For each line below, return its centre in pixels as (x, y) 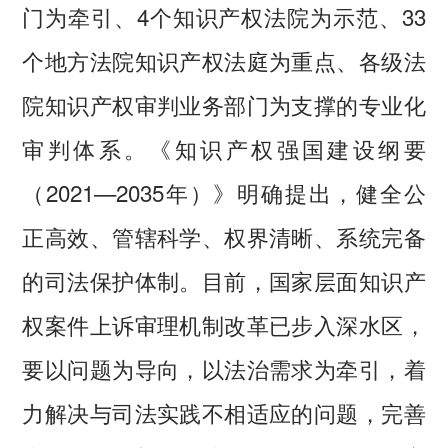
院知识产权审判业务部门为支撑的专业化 (224, 103)
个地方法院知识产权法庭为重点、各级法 (224, 59)
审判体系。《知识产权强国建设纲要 (224, 147)
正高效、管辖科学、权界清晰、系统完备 (224, 235)
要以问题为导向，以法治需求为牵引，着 (224, 367)
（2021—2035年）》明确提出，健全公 (224, 191)
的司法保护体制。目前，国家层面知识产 (224, 279)
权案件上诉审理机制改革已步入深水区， (224, 323)
